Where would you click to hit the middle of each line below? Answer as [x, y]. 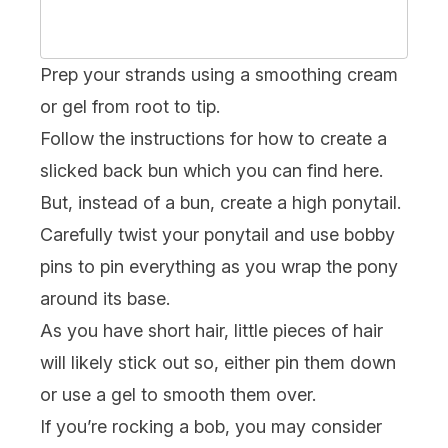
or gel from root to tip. [130, 106]
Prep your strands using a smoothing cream [219, 74]
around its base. [105, 298]
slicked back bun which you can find [191, 170]
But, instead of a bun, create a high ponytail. [220, 202]
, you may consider [303, 426]
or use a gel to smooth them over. [178, 394]
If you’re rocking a [117, 426]
